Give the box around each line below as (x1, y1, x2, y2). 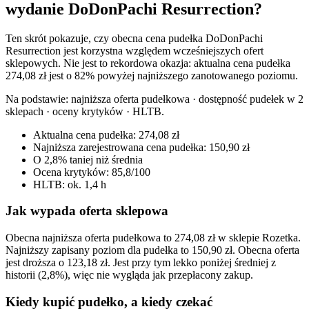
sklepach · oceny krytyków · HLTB (6, 105, 161, 117)
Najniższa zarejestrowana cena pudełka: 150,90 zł (33, 141, 250, 153)
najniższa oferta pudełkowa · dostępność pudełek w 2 (71, 92, 303, 105)
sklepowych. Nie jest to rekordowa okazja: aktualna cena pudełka (6, 57, 290, 69)
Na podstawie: (6, 92, 71, 105)
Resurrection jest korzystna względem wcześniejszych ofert (6, 44, 263, 57)
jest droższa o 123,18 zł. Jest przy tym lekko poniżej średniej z (6, 256, 276, 268)
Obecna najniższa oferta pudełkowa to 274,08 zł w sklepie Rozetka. (6, 231, 301, 243)
